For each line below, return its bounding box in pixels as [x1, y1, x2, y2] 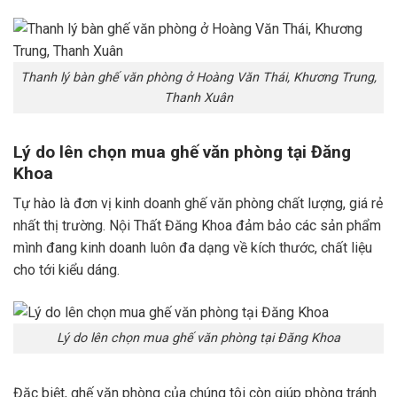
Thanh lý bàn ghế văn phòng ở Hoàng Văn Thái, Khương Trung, [20, 70, 377, 86]
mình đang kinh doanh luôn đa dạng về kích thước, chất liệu [13, 239, 372, 257]
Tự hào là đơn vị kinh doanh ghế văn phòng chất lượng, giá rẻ [13, 195, 383, 213]
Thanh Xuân [164, 90, 233, 106]
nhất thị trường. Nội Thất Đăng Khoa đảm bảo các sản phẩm [13, 217, 381, 235]
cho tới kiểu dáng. [13, 261, 120, 279]
